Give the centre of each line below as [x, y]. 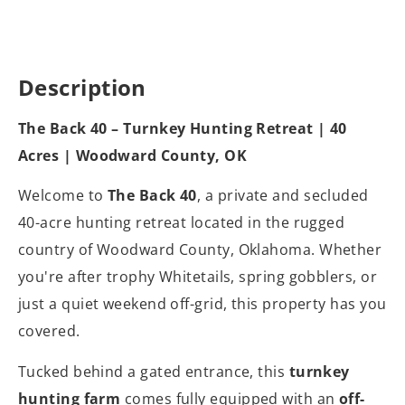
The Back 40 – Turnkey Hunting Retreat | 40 [183, 128]
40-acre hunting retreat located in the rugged [182, 223]
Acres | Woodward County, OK [133, 155]
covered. [49, 331]
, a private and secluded [283, 196]
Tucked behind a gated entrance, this [154, 371]
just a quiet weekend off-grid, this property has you [202, 304]
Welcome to [63, 196]
